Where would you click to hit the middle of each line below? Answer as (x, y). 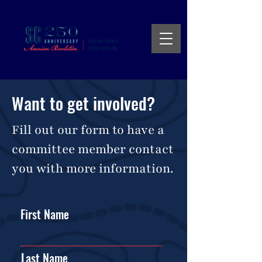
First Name (45, 214)
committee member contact (93, 149)
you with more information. (93, 169)
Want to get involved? (83, 103)
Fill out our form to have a (88, 130)
